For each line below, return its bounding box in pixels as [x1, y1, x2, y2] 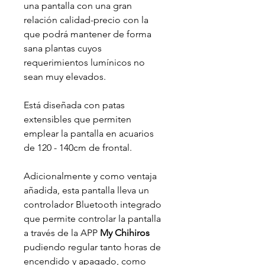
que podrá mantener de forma [24, 28, 151, 40]
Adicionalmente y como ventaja [24, 170, 157, 182]
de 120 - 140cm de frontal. [24, 141, 132, 153]
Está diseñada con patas [24, 99, 125, 111]
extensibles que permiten [24, 113, 131, 125]
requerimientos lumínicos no [24, 56, 145, 68]
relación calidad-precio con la [24, 14, 148, 25]
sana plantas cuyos [24, 42, 102, 54]
